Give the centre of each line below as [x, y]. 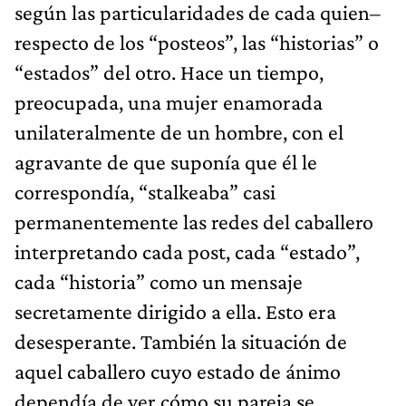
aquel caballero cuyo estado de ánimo [178, 371]
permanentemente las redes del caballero [194, 221]
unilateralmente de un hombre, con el [179, 131]
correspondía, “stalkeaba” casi [145, 191]
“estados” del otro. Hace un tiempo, [169, 72]
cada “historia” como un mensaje [159, 281]
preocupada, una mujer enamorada [169, 101]
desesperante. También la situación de [181, 341]
